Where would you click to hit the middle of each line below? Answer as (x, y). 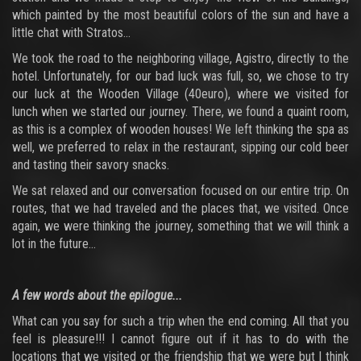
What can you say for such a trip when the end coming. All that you (180, 321)
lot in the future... (54, 244)
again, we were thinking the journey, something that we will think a (180, 226)
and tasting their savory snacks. (91, 165)
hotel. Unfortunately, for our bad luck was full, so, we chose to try (180, 76)
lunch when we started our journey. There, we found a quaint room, (180, 112)
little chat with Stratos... (71, 33)
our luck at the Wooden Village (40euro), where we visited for (180, 94)
